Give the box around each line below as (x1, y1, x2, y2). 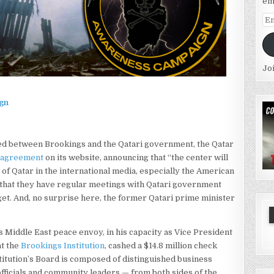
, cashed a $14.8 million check (105, 241, 218, 250)
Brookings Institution (21, 241, 105, 250)
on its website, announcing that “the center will (43, 153, 229, 162)
